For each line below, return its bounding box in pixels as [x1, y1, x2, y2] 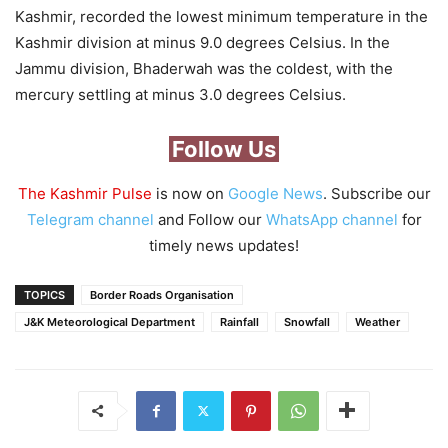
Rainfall [220, 314, 259, 329]
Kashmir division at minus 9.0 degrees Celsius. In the [15, 32, 390, 52]
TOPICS [24, 287, 65, 302]
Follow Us [172, 135, 276, 162]
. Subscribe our [322, 183, 431, 203]
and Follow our [153, 209, 266, 229]
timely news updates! [149, 235, 299, 255]
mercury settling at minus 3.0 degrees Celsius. [15, 84, 346, 104]
